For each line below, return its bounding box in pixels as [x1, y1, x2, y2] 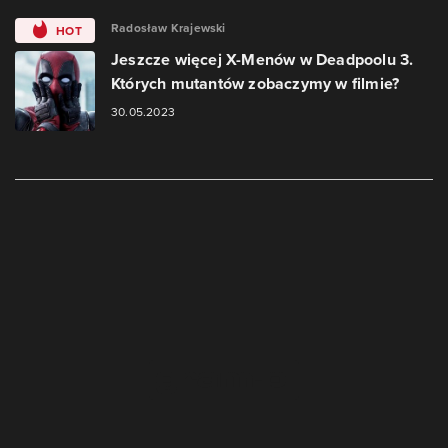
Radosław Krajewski [111, 19, 226, 36]
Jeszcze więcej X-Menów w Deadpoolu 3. [111, 48, 414, 71]
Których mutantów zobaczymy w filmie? [111, 72, 400, 95]
